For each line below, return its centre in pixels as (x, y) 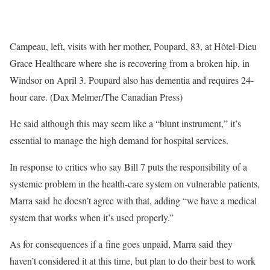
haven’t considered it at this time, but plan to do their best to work (133, 261)
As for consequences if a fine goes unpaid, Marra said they (121, 244)
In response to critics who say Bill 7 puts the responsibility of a (128, 167)
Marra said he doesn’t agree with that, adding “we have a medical (133, 201)
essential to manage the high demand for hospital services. (119, 140)
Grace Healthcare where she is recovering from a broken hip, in (130, 63)
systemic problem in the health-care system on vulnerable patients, (135, 184)
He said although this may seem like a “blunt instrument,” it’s (125, 124)
